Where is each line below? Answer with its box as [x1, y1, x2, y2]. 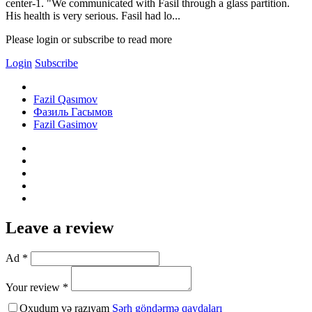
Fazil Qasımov [33, 93, 97, 105]
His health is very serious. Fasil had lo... [6, 9, 180, 22]
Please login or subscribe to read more [6, 33, 172, 45]
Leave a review [6, 218, 114, 237]
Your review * [6, 281, 68, 293]
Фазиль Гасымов [33, 105, 113, 118]
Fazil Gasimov [33, 118, 97, 130]
